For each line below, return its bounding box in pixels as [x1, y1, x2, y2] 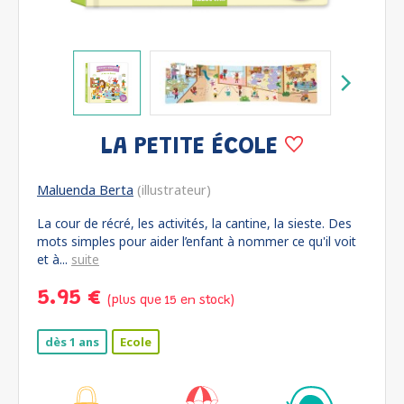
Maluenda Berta [37, 181, 133, 198]
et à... [37, 251, 71, 268]
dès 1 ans [45, 334, 99, 350]
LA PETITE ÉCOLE [101, 135, 285, 160]
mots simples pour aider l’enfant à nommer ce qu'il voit [37, 233, 356, 250]
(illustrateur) [133, 181, 211, 198]
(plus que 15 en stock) [107, 295, 234, 308]
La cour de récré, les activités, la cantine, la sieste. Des [37, 215, 352, 232]
